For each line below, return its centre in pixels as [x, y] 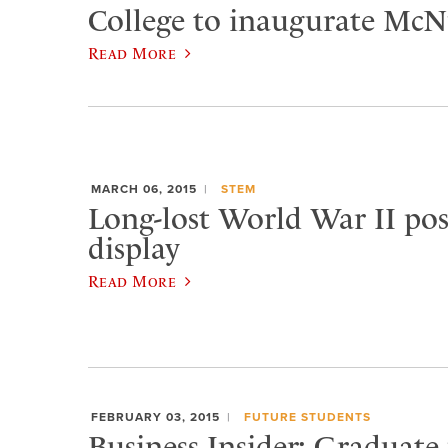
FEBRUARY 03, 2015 [155, 417]
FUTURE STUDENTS [307, 417]
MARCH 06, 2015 [144, 189]
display [134, 248]
